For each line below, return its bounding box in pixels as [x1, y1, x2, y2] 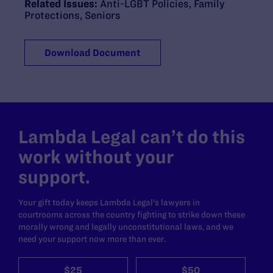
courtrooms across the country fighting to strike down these [18, 209, 245, 219]
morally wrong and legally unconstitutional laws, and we [18, 221, 233, 232]
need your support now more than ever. [18, 233, 166, 244]
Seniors [85, 9, 121, 21]
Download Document [44, 47, 141, 58]
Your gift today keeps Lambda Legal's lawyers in [18, 197, 200, 207]
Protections [24, 9, 80, 21]
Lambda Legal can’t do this [18, 126, 245, 147]
